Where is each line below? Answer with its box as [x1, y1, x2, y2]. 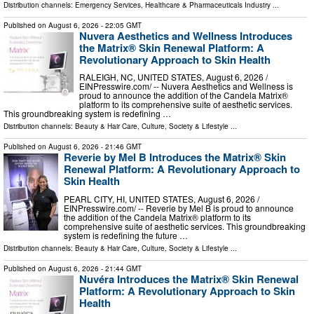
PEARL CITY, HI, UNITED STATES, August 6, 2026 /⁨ [64, 192, 259, 205]
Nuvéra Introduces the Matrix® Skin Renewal [79, 271, 299, 287]
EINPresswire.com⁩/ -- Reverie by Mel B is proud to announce [64, 201, 294, 214]
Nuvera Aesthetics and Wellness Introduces [79, 27, 292, 43]
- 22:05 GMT [99, 20, 142, 30]
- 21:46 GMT [99, 142, 142, 152]
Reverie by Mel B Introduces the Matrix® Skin [64, 149, 286, 165]
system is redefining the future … [64, 228, 188, 241]
